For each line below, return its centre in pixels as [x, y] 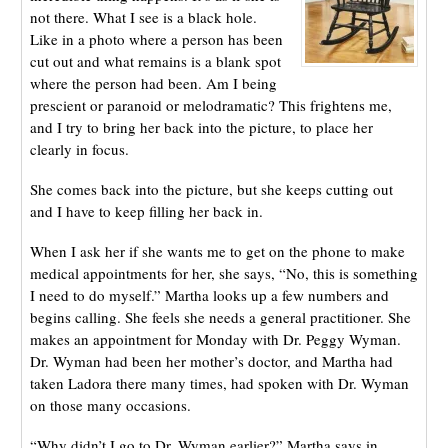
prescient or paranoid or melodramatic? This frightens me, [210, 105]
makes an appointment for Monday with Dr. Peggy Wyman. [215, 339]
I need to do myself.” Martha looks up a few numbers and [209, 295]
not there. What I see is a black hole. [143, 17]
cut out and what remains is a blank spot [155, 61]
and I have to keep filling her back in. [146, 211]
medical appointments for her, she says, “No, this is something [223, 273]
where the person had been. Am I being [153, 83]
